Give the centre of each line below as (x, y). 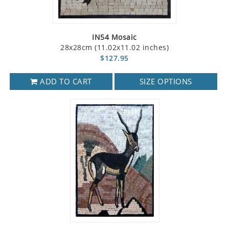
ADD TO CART (65, 82)
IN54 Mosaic (114, 37)
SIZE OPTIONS (166, 82)
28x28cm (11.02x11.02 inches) (114, 48)
